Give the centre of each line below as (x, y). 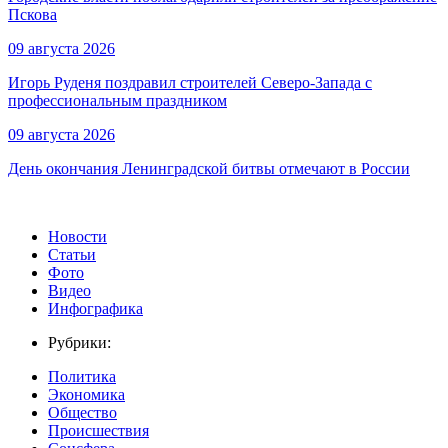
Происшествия (98, 431)
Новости (77, 237)
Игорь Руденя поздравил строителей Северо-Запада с (190, 83)
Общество (82, 413)
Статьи (72, 255)
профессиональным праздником (117, 101)
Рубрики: (79, 343)
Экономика (86, 395)
